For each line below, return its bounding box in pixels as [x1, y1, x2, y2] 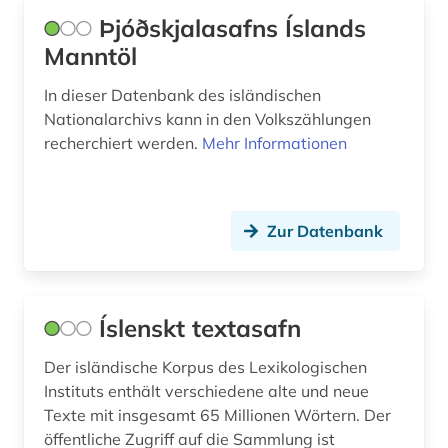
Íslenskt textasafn [99, 313, 301, 344]
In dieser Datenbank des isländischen [44, 85, 321, 106]
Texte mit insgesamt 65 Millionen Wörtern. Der [44, 405, 391, 426]
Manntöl [44, 41, 137, 72]
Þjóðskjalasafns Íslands [99, 13, 366, 44]
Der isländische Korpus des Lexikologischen [44, 357, 367, 378]
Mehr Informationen [202, 133, 347, 154]
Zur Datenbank [267, 221, 383, 242]
